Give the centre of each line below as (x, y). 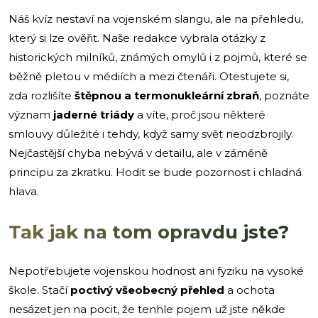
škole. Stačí (39, 290)
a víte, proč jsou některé (200, 114)
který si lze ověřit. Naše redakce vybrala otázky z (137, 38)
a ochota (250, 290)
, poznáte (284, 95)
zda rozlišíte (42, 95)
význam (31, 114)
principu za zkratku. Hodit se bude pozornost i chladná (155, 172)
